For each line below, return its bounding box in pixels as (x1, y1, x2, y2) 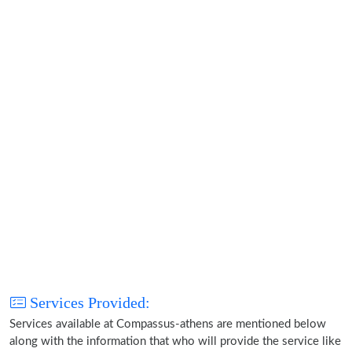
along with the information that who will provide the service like (9, 335, 341, 347)
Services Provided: (26, 294, 150, 311)
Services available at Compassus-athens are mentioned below (9, 318, 326, 330)
